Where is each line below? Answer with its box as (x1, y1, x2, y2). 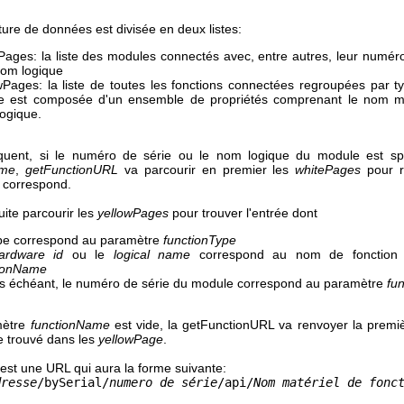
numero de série (109, 374, 217, 390)
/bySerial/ (37, 374, 109, 390)
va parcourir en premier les (117, 161, 296, 177)
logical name (113, 246, 191, 262)
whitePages (295, 161, 362, 177)
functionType (163, 232, 236, 247)
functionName (30, 317, 110, 332)
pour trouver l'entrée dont (169, 205, 317, 220)
